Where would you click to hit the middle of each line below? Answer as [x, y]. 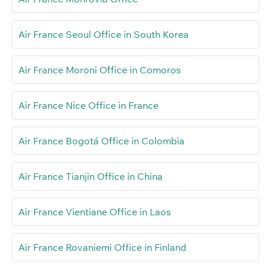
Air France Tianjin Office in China [91, 177]
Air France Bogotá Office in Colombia [101, 141]
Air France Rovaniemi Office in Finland [102, 248]
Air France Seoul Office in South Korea [104, 35]
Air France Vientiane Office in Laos [95, 212]
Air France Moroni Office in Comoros [100, 70]
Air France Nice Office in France [88, 106]
